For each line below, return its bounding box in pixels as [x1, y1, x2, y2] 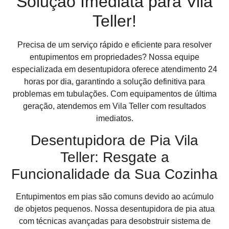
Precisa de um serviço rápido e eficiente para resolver [17, 40, 212, 49]
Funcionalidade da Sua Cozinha [11, 166, 218, 182]
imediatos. [96, 114, 133, 123]
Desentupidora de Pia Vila [31, 132, 198, 149]
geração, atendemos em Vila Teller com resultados [23, 102, 206, 110]
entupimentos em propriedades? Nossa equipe [30, 53, 199, 61]
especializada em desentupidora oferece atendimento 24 [12, 65, 217, 74]
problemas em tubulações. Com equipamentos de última [12, 89, 217, 98]
